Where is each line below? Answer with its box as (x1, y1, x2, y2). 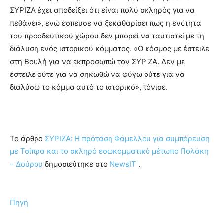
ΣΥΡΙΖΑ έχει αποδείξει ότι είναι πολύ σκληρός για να (10, 5, 195, 15)
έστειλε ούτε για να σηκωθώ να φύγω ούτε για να (10, 69, 184, 79)
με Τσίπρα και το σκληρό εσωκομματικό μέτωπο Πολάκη (10, 146, 209, 156)
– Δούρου (10, 159, 43, 169)
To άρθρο (10, 133, 45, 143)
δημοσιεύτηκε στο (43, 159, 110, 169)
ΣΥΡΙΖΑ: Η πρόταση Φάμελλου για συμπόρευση (45, 133, 210, 143)
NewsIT (110, 159, 136, 169)
